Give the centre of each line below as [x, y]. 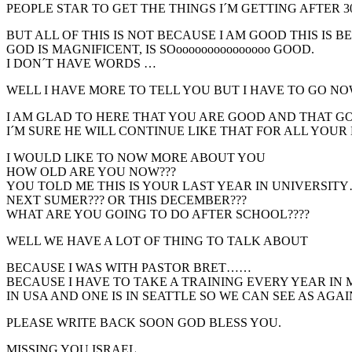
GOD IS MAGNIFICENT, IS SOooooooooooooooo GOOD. [160, 49]
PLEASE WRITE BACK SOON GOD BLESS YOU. [144, 322]
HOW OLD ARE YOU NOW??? [91, 171]
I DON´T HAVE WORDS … [81, 63]
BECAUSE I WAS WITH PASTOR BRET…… [129, 267]
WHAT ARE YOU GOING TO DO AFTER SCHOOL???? [158, 214]
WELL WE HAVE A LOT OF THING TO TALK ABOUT [157, 240]
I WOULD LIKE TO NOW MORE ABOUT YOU [136, 157]
